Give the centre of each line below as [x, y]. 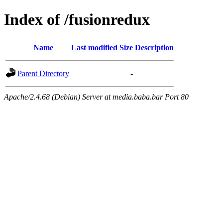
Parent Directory [43, 73]
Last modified [94, 47]
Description [154, 47]
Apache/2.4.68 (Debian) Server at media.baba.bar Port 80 [96, 97]
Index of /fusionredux [77, 20]
